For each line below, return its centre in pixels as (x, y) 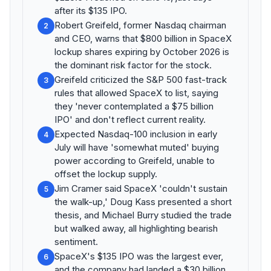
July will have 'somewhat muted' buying (137, 147)
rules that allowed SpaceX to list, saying (136, 93)
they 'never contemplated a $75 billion (134, 106)
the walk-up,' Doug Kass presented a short (143, 202)
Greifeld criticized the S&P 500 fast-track (141, 80)
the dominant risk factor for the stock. (133, 65)
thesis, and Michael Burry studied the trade (143, 215)
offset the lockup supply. (106, 174)
